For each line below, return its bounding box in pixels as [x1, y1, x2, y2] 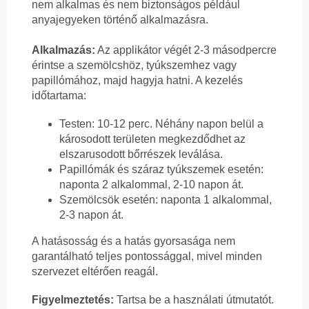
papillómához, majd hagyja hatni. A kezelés [32, 74, 243, 87]
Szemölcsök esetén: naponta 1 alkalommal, [59, 194, 272, 206]
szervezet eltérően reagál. [32, 266, 158, 278]
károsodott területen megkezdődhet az [59, 133, 246, 146]
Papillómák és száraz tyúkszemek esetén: [59, 163, 263, 176]
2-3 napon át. [59, 209, 123, 221]
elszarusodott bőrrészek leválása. [59, 148, 223, 161]
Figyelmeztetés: [32, 294, 117, 306]
